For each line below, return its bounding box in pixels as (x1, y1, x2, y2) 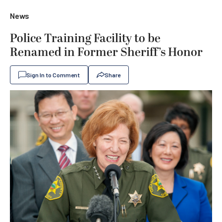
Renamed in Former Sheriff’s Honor (10, 44, 203, 61)
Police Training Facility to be (10, 30, 161, 48)
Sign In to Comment (26, 71, 80, 78)
